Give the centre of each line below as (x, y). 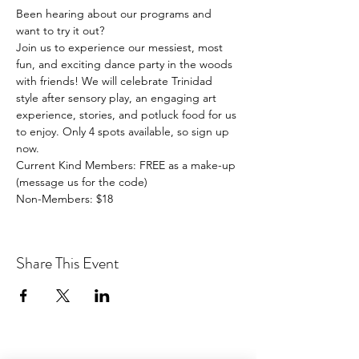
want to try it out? (60, 30)
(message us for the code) (82, 182)
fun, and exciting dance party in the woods (126, 64)
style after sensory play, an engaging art (118, 98)
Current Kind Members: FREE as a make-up (127, 165)
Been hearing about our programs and (115, 14)
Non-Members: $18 (65, 199)
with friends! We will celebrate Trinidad (116, 81)
